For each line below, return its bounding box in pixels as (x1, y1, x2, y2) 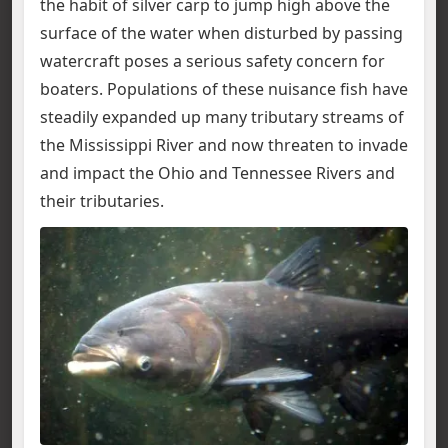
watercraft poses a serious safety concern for (40, 50, 385, 72)
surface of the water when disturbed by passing (40, 22, 403, 44)
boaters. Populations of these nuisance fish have (40, 78, 408, 100)
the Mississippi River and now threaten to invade (40, 134, 408, 156)
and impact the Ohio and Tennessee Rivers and (40, 162, 395, 184)
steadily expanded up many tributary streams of (40, 106, 404, 128)
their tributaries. (40, 190, 164, 212)
